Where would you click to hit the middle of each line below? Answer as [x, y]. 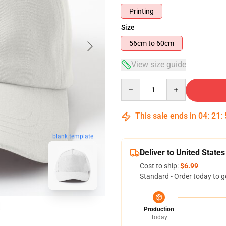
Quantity [134, 83]
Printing [142, 11]
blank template [73, 136]
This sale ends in [166, 116]
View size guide [159, 64]
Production [159, 209]
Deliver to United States [182, 153]
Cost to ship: [160, 166]
